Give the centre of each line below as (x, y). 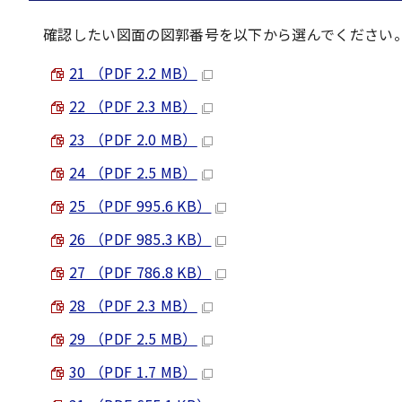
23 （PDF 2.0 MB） (133, 139)
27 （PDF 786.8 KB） (140, 272)
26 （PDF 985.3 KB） (140, 239)
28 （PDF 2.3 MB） (133, 305)
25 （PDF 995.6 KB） (140, 205)
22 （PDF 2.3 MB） (133, 106)
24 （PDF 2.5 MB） (133, 172)
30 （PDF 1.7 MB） (133, 371)
